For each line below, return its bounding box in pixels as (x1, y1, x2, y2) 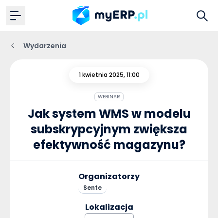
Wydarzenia (23, 41, 66, 51)
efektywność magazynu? (33, 137, 185, 153)
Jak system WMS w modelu (27, 106, 191, 122)
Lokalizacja (85, 201, 133, 213)
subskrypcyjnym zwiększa (31, 121, 187, 137)
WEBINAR (98, 93, 120, 100)
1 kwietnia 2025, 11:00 (78, 71, 140, 79)
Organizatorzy (78, 171, 140, 182)
